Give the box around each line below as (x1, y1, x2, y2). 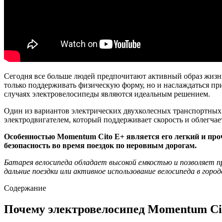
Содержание (4, 183, 46, 192)
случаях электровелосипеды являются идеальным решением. (4, 89, 210, 98)
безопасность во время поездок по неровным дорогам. (4, 141, 197, 150)
